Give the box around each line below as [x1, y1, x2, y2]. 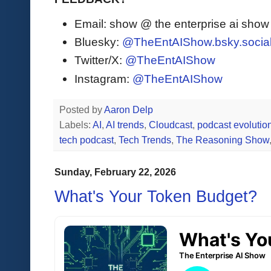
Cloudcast [149, 119, 192, 130]
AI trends [106, 119, 144, 130]
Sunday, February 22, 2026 [54, 166, 176, 177]
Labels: [59, 119, 93, 130]
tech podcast [59, 134, 114, 145]
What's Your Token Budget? [54, 188, 257, 206]
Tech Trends [119, 134, 171, 145]
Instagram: [74, 71, 132, 85]
